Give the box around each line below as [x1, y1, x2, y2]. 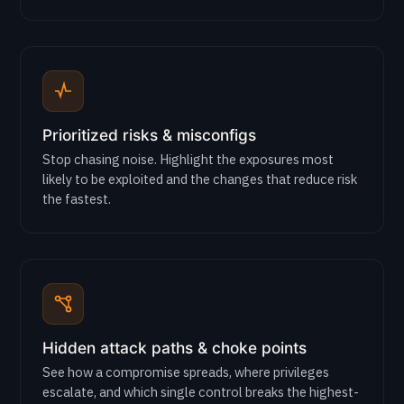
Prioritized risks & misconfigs [42, 125, 256, 144]
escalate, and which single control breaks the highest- [42, 383, 359, 400]
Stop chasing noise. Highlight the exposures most [42, 151, 334, 168]
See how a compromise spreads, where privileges [42, 363, 329, 381]
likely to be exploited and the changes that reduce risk [42, 170, 357, 188]
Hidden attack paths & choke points [42, 338, 307, 357]
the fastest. [42, 190, 111, 207]
